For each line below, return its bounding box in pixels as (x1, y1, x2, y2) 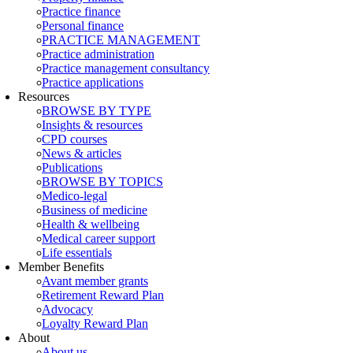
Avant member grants (42, 274, 148, 288)
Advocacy (42, 303, 93, 316)
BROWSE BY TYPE (42, 104, 151, 117)
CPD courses (42, 132, 107, 146)
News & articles (42, 147, 121, 160)
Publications (42, 161, 102, 174)
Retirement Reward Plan (42, 288, 164, 302)
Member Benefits (18, 260, 104, 273)
